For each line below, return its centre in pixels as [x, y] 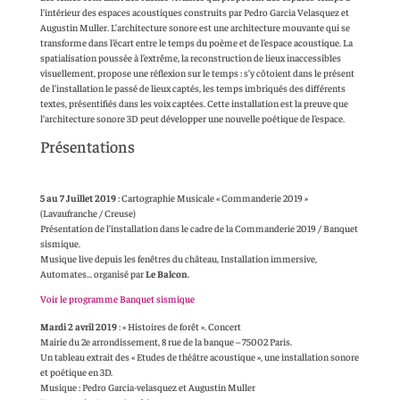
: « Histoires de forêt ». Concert [179, 327]
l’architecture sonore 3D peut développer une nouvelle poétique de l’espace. [192, 119]
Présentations [87, 146]
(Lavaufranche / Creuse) [87, 213]
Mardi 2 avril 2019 [78, 327]
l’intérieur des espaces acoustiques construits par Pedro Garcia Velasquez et [194, 12]
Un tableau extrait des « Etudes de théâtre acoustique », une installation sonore [199, 357]
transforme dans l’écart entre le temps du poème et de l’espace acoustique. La [196, 43]
